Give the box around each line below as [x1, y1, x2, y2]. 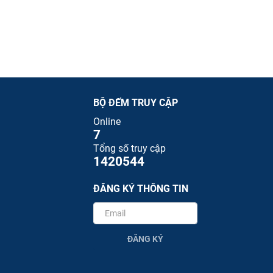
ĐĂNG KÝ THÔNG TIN [93, 183, 188, 195]
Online [93, 116, 121, 128]
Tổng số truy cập [93, 143, 166, 155]
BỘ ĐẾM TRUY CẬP [93, 97, 178, 109]
